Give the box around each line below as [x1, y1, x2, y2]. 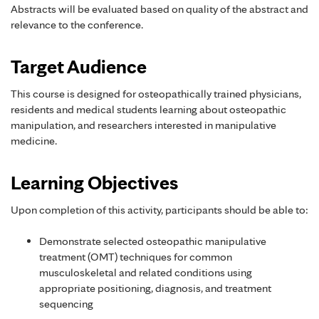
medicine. [11, 133, 57, 147]
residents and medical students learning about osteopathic [11, 102, 286, 116]
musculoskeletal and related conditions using [39, 266, 252, 280]
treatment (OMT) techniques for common [39, 250, 232, 264]
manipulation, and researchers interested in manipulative [11, 117, 276, 132]
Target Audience [11, 53, 147, 78]
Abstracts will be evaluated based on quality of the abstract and [11, 1, 308, 16]
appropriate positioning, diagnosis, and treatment [39, 281, 271, 296]
